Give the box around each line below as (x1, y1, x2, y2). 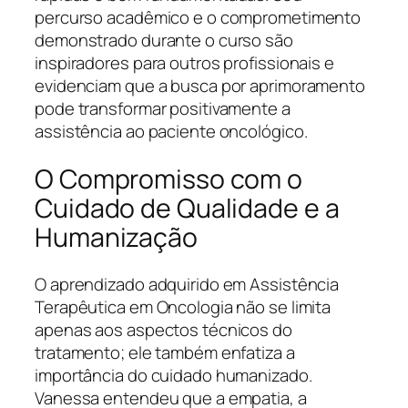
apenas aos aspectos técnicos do (35, 318, 292, 342)
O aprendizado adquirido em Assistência (35, 272, 340, 297)
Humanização (35, 219, 198, 255)
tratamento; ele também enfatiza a (35, 341, 295, 365)
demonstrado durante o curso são (35, 27, 293, 52)
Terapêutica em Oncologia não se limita (35, 295, 331, 320)
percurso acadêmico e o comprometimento (35, 5, 362, 29)
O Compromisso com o (35, 160, 303, 197)
